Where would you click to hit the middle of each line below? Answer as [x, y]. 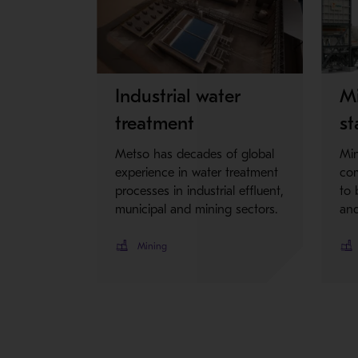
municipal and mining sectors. [197, 210]
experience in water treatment [197, 173]
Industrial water [178, 96]
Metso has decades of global [195, 155]
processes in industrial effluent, [200, 191]
